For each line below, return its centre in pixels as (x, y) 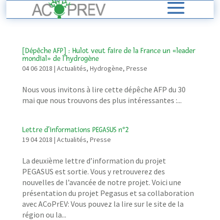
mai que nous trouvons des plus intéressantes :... (102, 100)
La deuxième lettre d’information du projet (94, 160)
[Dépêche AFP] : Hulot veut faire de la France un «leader (109, 51)
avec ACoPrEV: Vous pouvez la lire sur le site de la (103, 204)
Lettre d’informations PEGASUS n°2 (75, 130)
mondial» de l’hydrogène (60, 58)
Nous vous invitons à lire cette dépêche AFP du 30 (104, 89)
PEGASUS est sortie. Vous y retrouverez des (93, 171)
